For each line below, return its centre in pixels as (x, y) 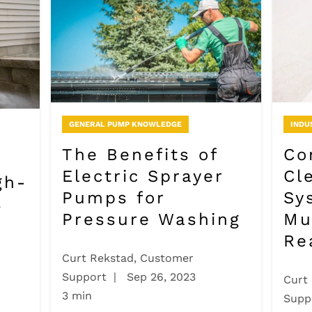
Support (84, 276)
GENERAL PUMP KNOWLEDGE (125, 124)
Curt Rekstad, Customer (127, 258)
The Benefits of (140, 154)
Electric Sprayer (142, 176)
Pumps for (113, 197)
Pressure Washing (151, 219)
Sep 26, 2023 (159, 276)
